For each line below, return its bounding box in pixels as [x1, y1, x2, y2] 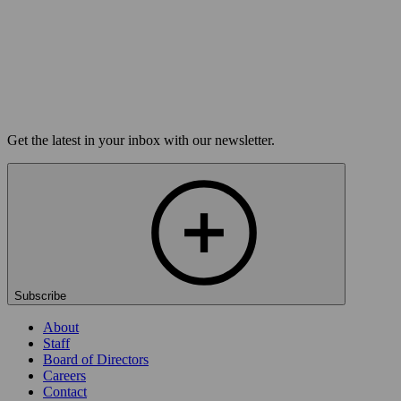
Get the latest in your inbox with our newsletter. [7, 132, 275, 148]
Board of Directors [43, 351, 149, 367]
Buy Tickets [7, 82, 79, 98]
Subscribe [14, 288, 70, 303]
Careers [43, 367, 86, 383]
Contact [43, 383, 87, 399]
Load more [14, 101, 69, 115]
